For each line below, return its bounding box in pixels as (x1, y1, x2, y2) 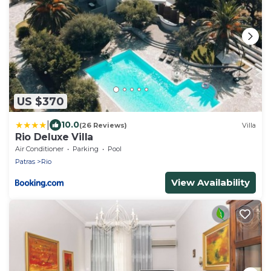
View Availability (171, 177, 250, 189)
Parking (73, 145, 99, 154)
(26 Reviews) (79, 120, 127, 129)
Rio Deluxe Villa (15, 131, 93, 143)
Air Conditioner (15, 145, 64, 154)
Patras (15, 157, 35, 166)
